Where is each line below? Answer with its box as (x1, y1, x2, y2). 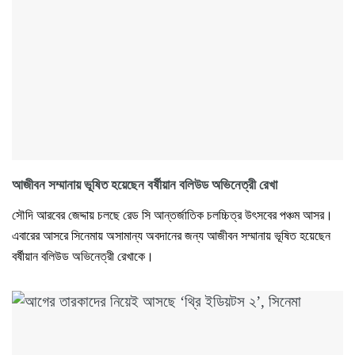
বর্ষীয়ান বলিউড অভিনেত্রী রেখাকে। (12, 249, 154, 263)
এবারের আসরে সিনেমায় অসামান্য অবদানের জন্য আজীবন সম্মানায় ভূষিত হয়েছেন (12, 228, 330, 242)
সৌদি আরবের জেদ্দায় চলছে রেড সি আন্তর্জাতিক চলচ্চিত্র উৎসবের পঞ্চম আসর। (12, 208, 333, 222)
